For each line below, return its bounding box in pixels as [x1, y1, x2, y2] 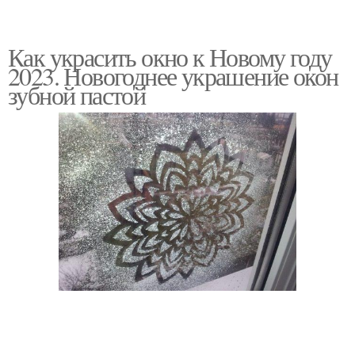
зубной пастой [8, 78, 146, 112]
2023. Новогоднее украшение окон [8, 59, 338, 93]
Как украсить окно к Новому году [8, 40, 332, 74]
